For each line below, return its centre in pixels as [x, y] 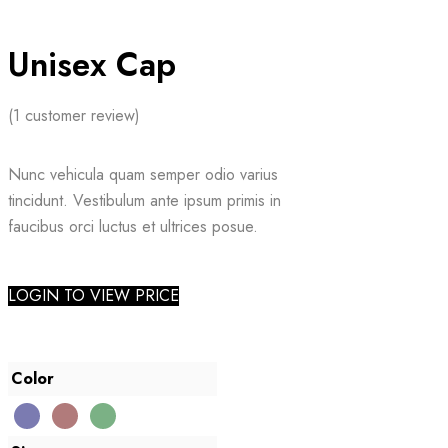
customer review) [80, 116]
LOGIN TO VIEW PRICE [93, 296]
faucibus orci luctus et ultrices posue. [133, 227]
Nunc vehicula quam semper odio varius [143, 175]
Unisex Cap [92, 65]
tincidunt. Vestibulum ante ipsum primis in [144, 201]
